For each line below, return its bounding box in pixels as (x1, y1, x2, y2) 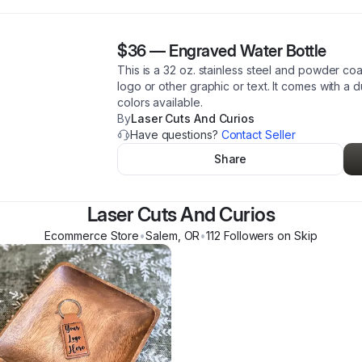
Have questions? (130, 128, 221, 141)
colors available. (117, 95, 203, 109)
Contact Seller (221, 128, 296, 141)
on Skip (274, 229, 318, 242)
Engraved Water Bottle (169, 41, 326, 61)
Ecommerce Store (44, 229, 140, 242)
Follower (221, 229, 269, 242)
